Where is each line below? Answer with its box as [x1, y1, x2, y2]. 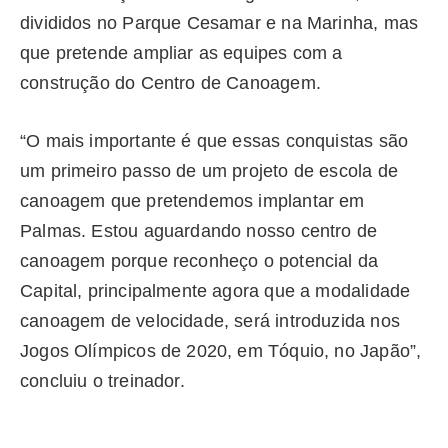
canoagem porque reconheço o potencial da [20, 250, 379, 271]
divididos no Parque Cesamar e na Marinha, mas [20, 13, 419, 34]
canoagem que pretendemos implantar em [20, 190, 365, 211]
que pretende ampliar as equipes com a [20, 43, 343, 64]
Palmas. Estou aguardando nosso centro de [20, 220, 378, 241]
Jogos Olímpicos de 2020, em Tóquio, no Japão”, [20, 340, 422, 361]
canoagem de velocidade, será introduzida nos [20, 310, 400, 331]
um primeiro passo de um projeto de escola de [20, 160, 398, 181]
